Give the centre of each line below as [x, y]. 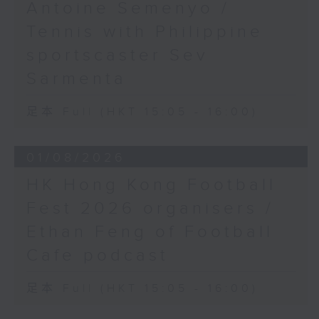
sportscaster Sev [117, 55]
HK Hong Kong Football [151, 185]
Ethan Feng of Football [150, 232]
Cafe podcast [97, 255]
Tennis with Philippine [145, 32]
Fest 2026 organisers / [150, 208]
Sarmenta [76, 79]
